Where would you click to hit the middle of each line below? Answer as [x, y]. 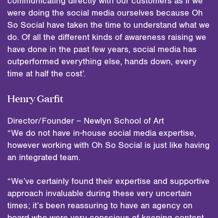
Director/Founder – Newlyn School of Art [86, 121]
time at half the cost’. [46, 74]
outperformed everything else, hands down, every [102, 62]
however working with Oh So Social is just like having [109, 145]
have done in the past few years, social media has [102, 49]
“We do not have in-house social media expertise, [102, 133]
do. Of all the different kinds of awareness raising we [107, 37]
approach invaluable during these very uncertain [100, 193]
